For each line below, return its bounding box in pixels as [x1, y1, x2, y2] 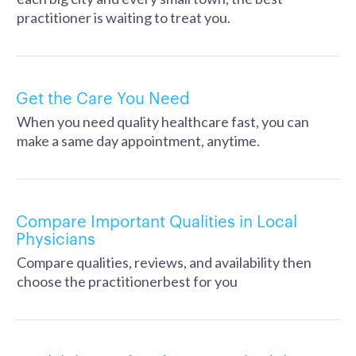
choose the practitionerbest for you [17, 273, 238, 290]
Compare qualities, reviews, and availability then [17, 253, 311, 271]
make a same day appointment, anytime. [17, 132, 260, 149]
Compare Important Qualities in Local [16, 209, 297, 231]
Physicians [16, 226, 95, 249]
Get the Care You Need [16, 86, 190, 108]
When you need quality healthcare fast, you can [17, 113, 309, 130]
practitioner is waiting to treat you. [17, 9, 230, 26]
